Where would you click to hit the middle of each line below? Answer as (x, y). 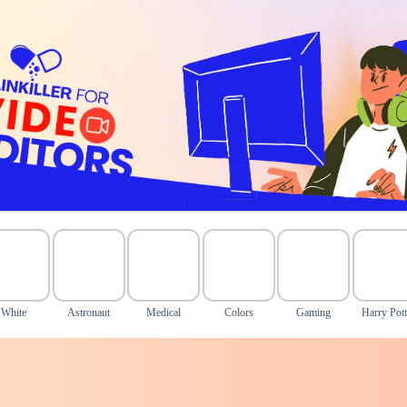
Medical (164, 313)
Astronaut (89, 313)
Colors (238, 313)
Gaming (314, 313)
